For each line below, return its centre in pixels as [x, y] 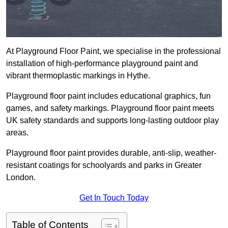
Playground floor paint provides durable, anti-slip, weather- [111, 153]
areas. [17, 133]
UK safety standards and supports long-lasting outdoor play [112, 121]
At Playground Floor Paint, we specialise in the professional [113, 51]
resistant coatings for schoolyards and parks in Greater [104, 165]
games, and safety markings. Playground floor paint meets [110, 108]
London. [21, 178]
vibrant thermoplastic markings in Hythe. [78, 76]
